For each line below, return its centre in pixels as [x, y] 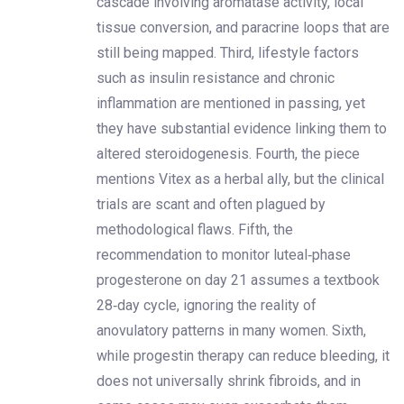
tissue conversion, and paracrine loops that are [243, 27]
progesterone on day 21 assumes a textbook [238, 280]
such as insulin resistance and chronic [216, 78]
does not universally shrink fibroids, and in [229, 381]
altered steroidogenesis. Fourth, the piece [228, 153]
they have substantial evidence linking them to [242, 128]
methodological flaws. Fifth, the [195, 229]
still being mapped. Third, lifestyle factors [228, 52]
